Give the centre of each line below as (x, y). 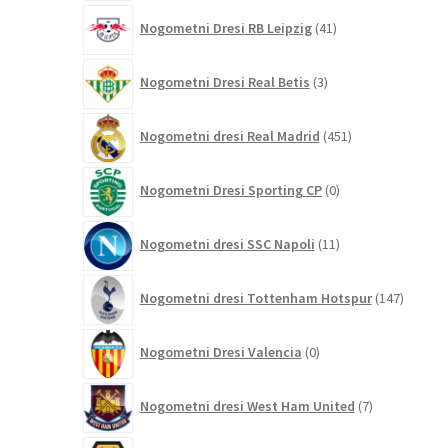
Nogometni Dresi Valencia (220, 352)
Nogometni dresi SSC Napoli (227, 244)
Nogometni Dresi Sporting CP (230, 190)
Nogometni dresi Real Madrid (229, 136)
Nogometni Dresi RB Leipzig (225, 28)
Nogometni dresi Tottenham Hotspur (255, 298)
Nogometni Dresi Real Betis (224, 82)
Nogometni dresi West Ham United (247, 406)
